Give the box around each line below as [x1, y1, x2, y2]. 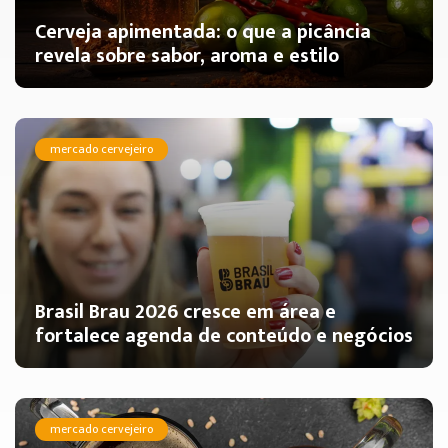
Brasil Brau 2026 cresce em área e [35, 295, 336, 329]
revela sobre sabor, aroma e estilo [35, 39, 339, 73]
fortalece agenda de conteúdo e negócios [35, 319, 413, 353]
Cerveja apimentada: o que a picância [35, 15, 371, 49]
